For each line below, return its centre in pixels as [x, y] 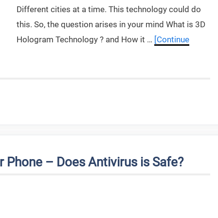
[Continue [172, 39]
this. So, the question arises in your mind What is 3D [111, 24]
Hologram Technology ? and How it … [85, 39]
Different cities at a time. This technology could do [109, 9]
